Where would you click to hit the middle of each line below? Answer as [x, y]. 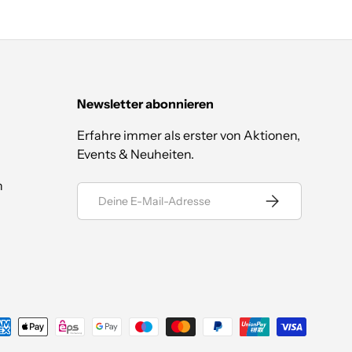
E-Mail [95, 190]
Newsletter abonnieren [146, 103]
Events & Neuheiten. [136, 154]
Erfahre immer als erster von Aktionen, [189, 135]
